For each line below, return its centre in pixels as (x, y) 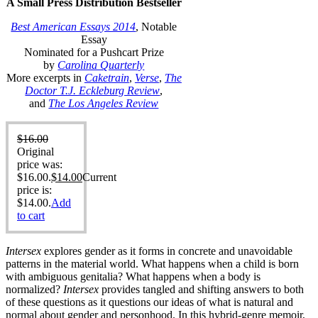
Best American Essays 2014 (73, 27)
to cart (31, 216)
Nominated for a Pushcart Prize (94, 53)
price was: (40, 165)
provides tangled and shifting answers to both (201, 290)
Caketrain (106, 78)
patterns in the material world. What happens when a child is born (152, 264)
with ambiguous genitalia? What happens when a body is (133, 277)
